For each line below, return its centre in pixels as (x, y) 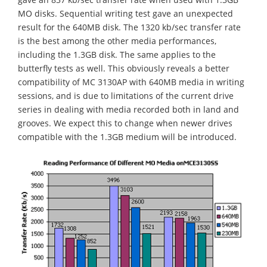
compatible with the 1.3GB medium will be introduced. (127, 137)
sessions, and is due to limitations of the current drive (126, 96)
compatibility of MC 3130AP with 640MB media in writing (131, 82)
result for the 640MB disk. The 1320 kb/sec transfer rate (129, 27)
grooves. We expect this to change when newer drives (125, 123)
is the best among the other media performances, (117, 41)
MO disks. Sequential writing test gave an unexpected (125, 14)
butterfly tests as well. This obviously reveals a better (124, 69)
